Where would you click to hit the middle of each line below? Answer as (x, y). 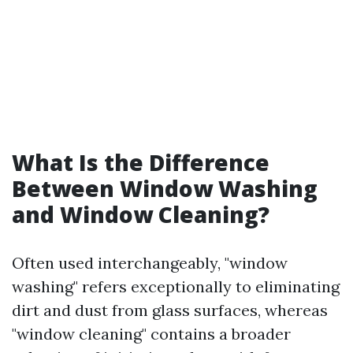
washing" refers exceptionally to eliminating (176, 286)
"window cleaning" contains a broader (151, 334)
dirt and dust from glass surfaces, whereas (170, 310)
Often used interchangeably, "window (150, 263)
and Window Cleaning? (141, 214)
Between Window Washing (165, 188)
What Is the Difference (141, 162)
